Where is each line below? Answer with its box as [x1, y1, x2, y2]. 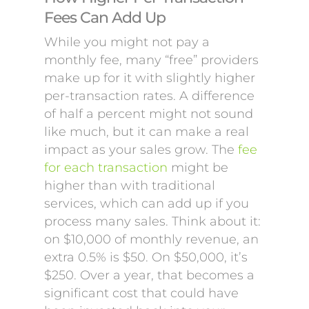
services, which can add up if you [44, 196, 249, 211]
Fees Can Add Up [44, 8, 166, 27]
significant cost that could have [44, 286, 239, 301]
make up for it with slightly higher [44, 70, 255, 86]
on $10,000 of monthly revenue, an [44, 232, 259, 247]
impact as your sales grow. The [44, 142, 238, 157]
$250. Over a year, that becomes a [44, 268, 255, 283]
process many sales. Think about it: [44, 214, 261, 229]
